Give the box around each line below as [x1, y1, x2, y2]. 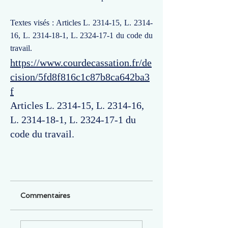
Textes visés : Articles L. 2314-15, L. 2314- [10, 18, 153, 27]
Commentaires [20, 191, 70, 199]
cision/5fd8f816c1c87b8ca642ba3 [10, 71, 150, 82]
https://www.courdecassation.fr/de [10, 57, 152, 68]
